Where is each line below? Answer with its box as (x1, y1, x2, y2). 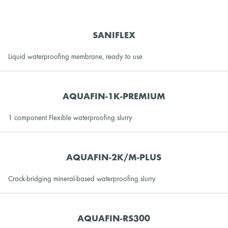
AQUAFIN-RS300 (77, 214, 150, 223)
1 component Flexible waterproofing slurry (8, 114, 133, 122)
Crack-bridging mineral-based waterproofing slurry (8, 175, 156, 183)
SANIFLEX (92, 31, 135, 40)
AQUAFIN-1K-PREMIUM (62, 92, 165, 101)
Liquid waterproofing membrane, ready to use (8, 53, 143, 61)
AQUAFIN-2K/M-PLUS (66, 153, 161, 162)
